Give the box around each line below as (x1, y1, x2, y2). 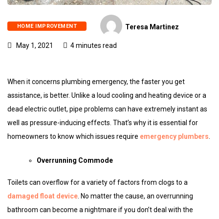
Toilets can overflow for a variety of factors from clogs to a (7, 178, 188, 186)
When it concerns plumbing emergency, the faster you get (7, 77, 185, 86)
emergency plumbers (140, 132, 209, 140)
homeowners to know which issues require (7, 132, 140, 140)
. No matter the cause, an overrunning (78, 192, 193, 200)
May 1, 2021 (15, 41, 53, 49)
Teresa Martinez (125, 22, 179, 31)
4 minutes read (70, 41, 117, 49)
